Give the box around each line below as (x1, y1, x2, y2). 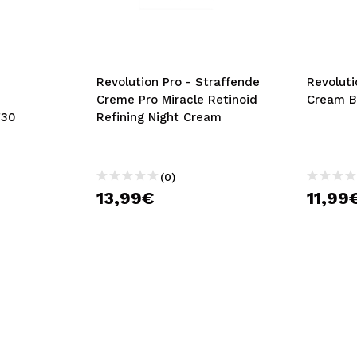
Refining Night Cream (96, 110, 222, 124)
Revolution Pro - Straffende (96, 75, 260, 89)
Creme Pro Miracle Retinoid (96, 92, 257, 107)
